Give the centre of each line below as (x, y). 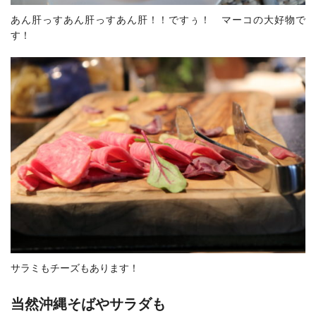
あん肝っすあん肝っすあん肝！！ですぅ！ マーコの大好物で (158, 19)
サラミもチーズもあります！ (75, 268)
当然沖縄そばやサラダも (88, 304)
